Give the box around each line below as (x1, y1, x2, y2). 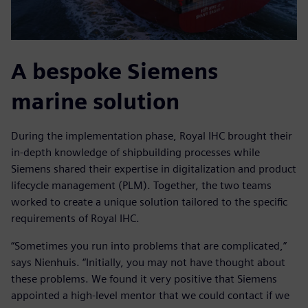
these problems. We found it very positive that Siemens (11, 272, 277, 286)
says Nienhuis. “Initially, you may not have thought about (11, 256, 285, 269)
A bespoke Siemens (11, 58, 218, 85)
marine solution (11, 88, 179, 115)
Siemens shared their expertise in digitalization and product (11, 162, 296, 176)
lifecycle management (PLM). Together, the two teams (11, 179, 272, 192)
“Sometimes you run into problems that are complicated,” (11, 239, 287, 253)
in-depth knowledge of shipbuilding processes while (11, 146, 260, 159)
